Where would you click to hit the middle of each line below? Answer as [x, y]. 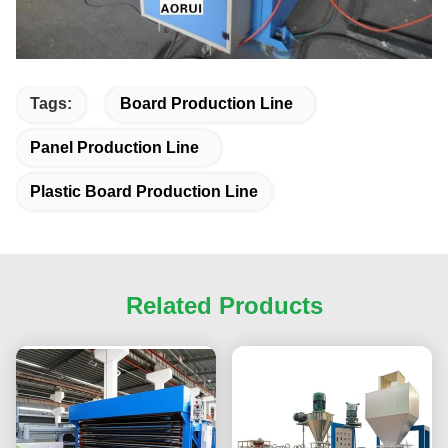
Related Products [224, 305]
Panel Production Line [114, 147]
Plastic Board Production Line [144, 191]
